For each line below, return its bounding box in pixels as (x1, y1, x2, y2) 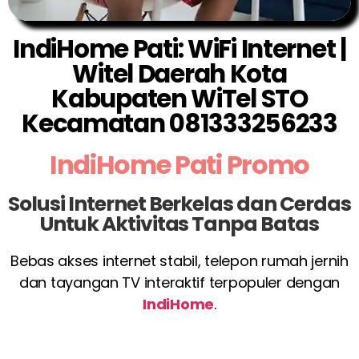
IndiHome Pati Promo (50, 146, 309, 183)
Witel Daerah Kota (72, 55, 287, 91)
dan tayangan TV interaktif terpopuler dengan (18, 272, 341, 292)
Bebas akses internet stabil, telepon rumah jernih (10, 250, 349, 271)
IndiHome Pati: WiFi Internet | (13, 30, 346, 67)
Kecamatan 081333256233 (22, 105, 337, 141)
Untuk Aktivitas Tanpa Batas (40, 209, 319, 238)
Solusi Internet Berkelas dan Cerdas (8, 189, 351, 218)
